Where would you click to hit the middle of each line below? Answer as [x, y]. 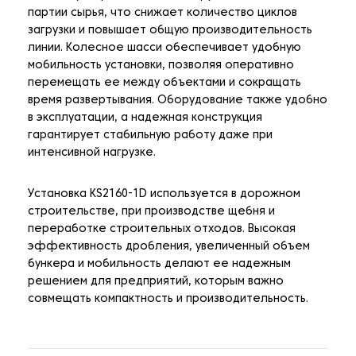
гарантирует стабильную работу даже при [150, 136]
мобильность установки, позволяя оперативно [161, 66]
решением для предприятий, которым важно [156, 282]
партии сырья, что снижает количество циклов [163, 14]
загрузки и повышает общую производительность [170, 31]
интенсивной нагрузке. [92, 153]
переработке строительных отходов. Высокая [162, 230]
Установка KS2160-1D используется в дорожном [164, 195]
